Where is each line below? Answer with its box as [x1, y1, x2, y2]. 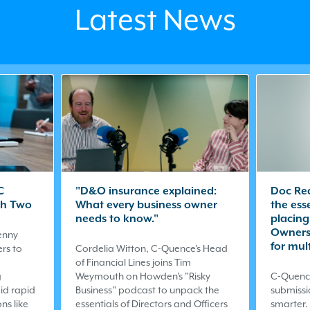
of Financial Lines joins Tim [75, 256, 191, 268]
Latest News [74, 3, 236, 37]
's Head [195, 242, 228, 254]
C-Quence [151, 242, 195, 254]
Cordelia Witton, [75, 242, 151, 254]
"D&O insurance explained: [75, 184, 217, 197]
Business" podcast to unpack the [75, 284, 219, 295]
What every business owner [75, 198, 217, 211]
